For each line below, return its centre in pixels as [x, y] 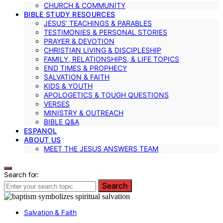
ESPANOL [41, 130]
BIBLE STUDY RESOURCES [70, 14]
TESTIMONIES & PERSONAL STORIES [106, 32]
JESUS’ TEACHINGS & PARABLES [98, 23]
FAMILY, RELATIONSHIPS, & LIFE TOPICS [111, 59]
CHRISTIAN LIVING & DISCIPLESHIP [103, 50]
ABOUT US [43, 139]
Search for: [22, 174]
